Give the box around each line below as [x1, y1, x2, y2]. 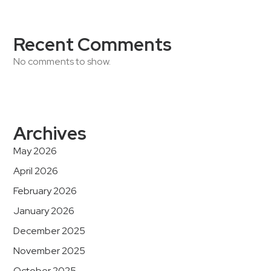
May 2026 [13, 145, 57, 157]
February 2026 [13, 184, 77, 197]
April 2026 [13, 165, 58, 177]
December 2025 [13, 224, 85, 237]
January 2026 [13, 204, 74, 217]
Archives [13, 121, 87, 145]
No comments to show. [13, 55, 111, 68]
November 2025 [13, 244, 85, 257]
